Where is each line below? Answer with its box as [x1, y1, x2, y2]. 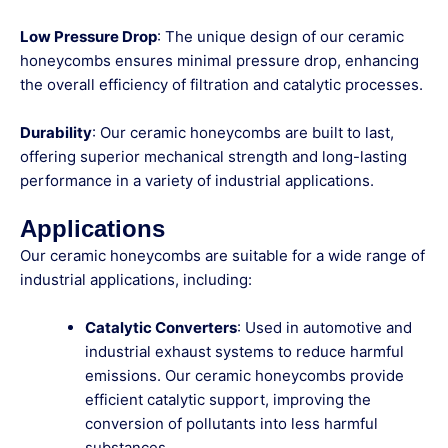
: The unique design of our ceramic [157, 27, 404, 47]
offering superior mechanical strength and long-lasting [20, 147, 407, 167]
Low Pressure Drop [20, 27, 157, 47]
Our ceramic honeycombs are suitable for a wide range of [20, 246, 425, 266]
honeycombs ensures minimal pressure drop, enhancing [20, 51, 419, 71]
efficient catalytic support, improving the [85, 390, 371, 410]
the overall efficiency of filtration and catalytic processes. [20, 75, 423, 95]
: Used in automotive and [237, 318, 412, 338]
